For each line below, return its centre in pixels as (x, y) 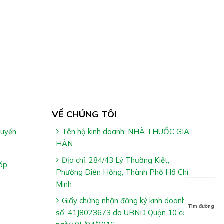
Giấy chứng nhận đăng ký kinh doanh (124, 200)
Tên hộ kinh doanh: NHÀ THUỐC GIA (125, 131)
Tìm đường (201, 206)
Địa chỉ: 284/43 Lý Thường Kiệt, (115, 160)
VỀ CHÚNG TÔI (84, 114)
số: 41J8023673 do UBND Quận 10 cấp (123, 212)
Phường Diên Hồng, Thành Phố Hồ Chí (122, 172)
